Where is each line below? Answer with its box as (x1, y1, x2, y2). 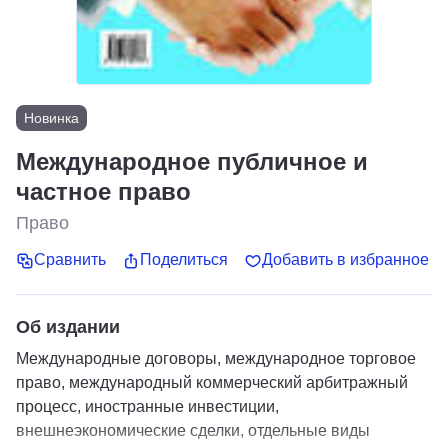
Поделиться (140, 251, 228, 269)
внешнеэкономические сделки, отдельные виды (16, 421, 370, 439)
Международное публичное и (16, 148, 368, 175)
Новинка (24, 110, 79, 126)
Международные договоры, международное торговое (16, 349, 416, 367)
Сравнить (34, 251, 106, 269)
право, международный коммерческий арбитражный (16, 373, 408, 391)
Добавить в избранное (262, 251, 429, 269)
